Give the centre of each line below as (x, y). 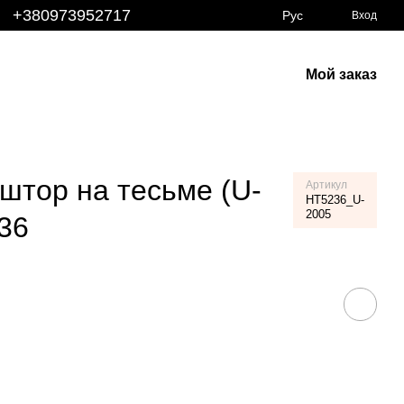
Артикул (326, 185)
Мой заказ (341, 74)
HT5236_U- (335, 200)
